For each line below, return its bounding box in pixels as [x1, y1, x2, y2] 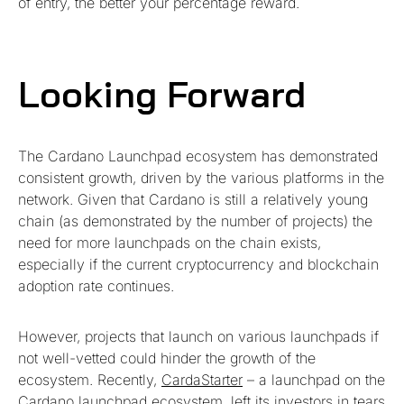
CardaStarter [161, 370, 243, 389]
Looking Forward [18, 70, 306, 116]
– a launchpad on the [243, 370, 385, 389]
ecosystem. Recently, [18, 370, 161, 389]
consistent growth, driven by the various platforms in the [18, 168, 384, 187]
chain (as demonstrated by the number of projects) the [18, 211, 372, 230]
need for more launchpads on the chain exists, [18, 233, 321, 252]
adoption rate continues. [18, 276, 174, 295]
